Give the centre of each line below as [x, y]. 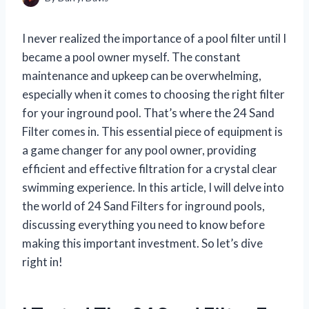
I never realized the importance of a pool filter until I [154, 38]
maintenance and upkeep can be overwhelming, [142, 75]
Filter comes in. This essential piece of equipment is [152, 131]
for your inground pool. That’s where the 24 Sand [148, 112]
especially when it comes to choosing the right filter [153, 94]
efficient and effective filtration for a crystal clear [150, 168]
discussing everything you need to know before [143, 224]
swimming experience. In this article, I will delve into [153, 187]
